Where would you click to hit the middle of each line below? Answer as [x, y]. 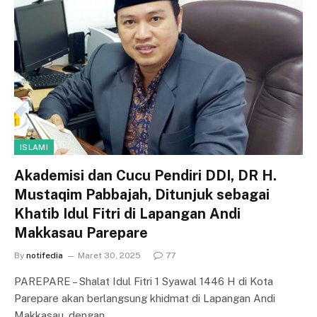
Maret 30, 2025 [109, 255]
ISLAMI [34, 147]
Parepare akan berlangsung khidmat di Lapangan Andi [145, 298]
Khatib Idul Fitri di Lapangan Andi [127, 213]
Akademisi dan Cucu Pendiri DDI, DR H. [145, 175]
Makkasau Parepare [81, 232]
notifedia [45, 255]
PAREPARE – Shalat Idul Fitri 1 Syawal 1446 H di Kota [144, 281]
